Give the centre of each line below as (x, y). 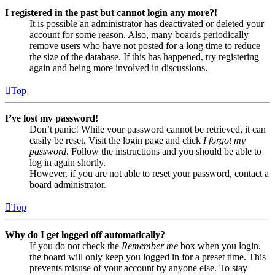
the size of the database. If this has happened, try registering (144, 56)
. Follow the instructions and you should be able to (164, 151)
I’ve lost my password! (52, 118)
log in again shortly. (68, 162)
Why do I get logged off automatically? (85, 234)
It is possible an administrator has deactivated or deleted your (147, 23)
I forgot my (224, 140)
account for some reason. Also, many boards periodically (139, 34)
